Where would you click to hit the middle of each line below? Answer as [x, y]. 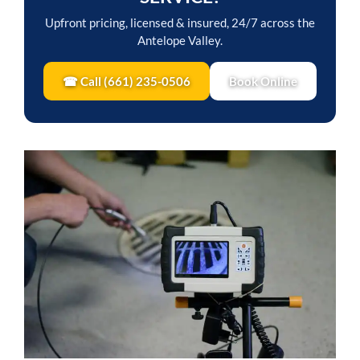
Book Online [263, 82]
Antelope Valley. [180, 41]
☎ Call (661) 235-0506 [127, 82]
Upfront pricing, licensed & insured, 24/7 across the [180, 23]
